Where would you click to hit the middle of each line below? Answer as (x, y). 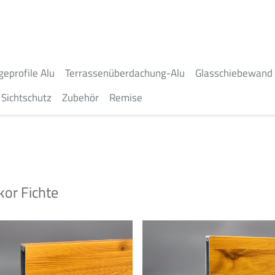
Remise (126, 98)
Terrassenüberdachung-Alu (125, 73)
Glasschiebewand (234, 73)
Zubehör (80, 98)
